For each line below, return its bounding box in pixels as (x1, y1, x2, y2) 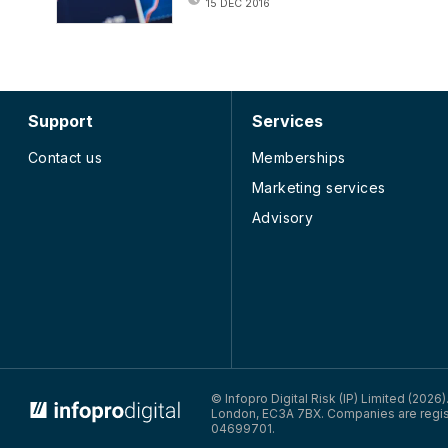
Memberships (251, 148, 346, 166)
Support (27, 110, 93, 131)
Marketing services (251, 178, 386, 196)
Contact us (27, 148, 102, 166)
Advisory (251, 208, 314, 226)
